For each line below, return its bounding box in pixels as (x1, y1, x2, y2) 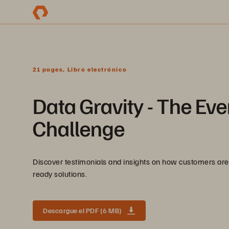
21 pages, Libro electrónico (33, 65, 127, 73)
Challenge (33, 114, 125, 142)
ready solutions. (33, 169, 87, 179)
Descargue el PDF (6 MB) (43, 206, 122, 215)
